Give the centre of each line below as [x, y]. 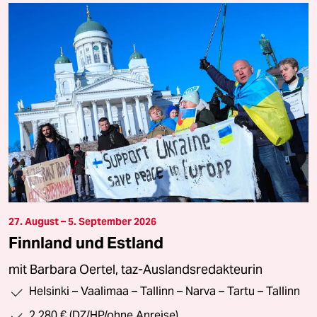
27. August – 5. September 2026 [82, 222]
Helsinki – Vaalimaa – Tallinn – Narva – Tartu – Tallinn [165, 292]
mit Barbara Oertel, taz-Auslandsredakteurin [136, 270]
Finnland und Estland [86, 243]
